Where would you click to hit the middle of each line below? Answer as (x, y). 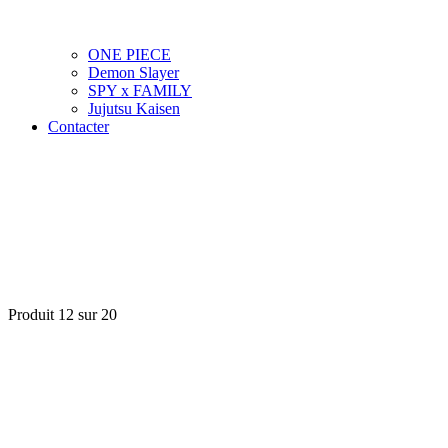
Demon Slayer (133, 72)
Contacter (78, 126)
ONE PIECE (129, 54)
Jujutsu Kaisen (134, 108)
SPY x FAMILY (140, 90)
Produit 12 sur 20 (62, 314)
